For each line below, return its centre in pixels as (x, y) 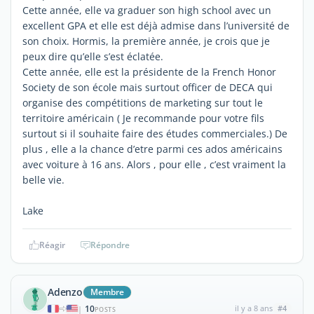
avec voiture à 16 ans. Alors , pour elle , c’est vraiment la (154, 164)
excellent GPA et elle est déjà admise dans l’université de (156, 25)
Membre (107, 292)
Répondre (110, 245)
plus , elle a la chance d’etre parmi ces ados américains (152, 149)
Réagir (52, 245)
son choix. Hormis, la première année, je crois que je (146, 41)
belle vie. (43, 179)
